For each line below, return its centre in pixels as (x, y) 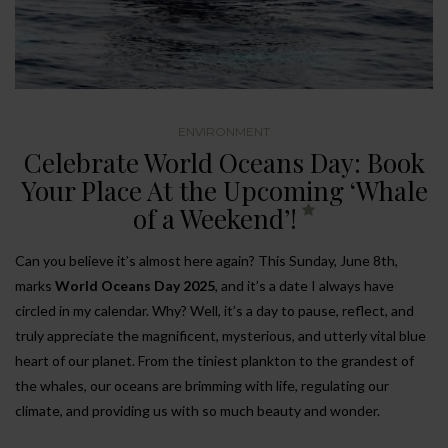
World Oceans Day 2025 (135, 285)
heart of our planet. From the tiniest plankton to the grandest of (214, 360)
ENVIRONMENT (224, 131)
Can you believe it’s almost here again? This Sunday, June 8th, (206, 260)
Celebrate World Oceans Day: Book (224, 162)
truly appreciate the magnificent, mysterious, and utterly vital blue (220, 335)
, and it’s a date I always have (304, 285)
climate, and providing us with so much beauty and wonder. (197, 410)
